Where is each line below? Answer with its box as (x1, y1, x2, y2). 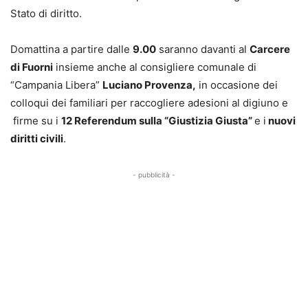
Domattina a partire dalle (10, 42, 133, 56)
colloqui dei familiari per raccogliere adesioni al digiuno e (10, 96, 288, 109)
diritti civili (10, 131, 63, 145)
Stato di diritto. (10, 6, 82, 20)
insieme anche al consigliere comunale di (53, 60, 256, 74)
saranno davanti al (156, 42, 250, 56)
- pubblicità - (133, 170, 175, 179)
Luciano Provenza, (102, 78, 196, 91)
